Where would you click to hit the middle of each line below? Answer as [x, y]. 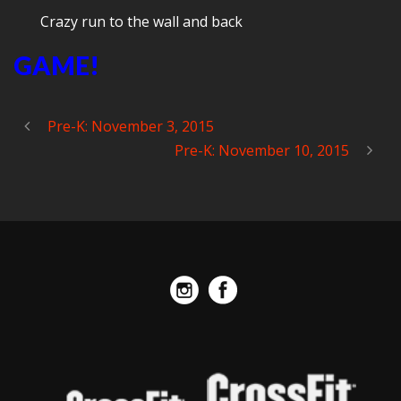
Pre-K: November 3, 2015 [131, 126]
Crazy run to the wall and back [141, 21]
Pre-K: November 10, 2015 [262, 150]
